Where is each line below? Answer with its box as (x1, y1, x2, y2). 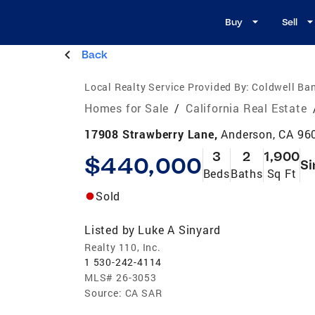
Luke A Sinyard (138, 221, 221, 237)
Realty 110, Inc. (84, 240, 161, 254)
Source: (84, 285, 122, 300)
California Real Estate (186, 100, 307, 115)
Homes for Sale (84, 100, 169, 115)
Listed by (84, 221, 136, 237)
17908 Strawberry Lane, (84, 126, 221, 141)
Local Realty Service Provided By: (84, 79, 250, 94)
